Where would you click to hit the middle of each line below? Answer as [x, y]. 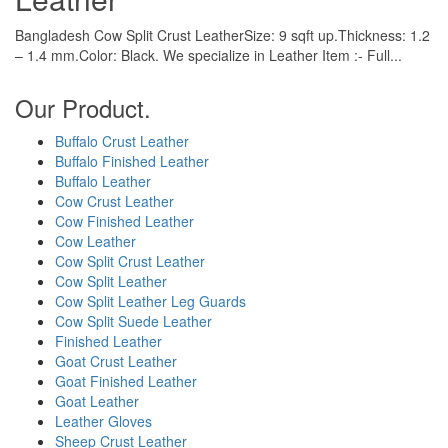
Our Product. [83, 108]
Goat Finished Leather [126, 381]
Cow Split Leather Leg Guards [150, 301]
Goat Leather [97, 401]
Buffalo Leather [103, 181]
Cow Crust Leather [114, 201]
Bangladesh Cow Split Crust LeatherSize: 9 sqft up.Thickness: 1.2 [222, 35]
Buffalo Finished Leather [132, 161]
